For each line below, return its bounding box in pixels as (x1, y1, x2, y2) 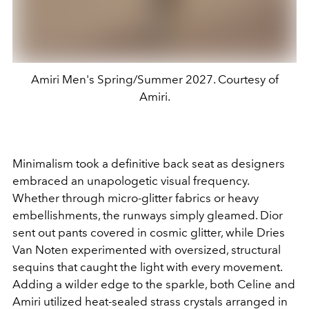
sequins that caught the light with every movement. (12, 260, 282, 275)
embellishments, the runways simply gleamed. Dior (12, 208, 283, 223)
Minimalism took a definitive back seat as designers (12, 157, 285, 171)
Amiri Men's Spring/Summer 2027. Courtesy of (30, 72, 279, 87)
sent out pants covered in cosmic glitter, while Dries (12, 226, 285, 240)
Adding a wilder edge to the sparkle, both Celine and (12, 277, 295, 292)
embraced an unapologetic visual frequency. (12, 174, 249, 188)
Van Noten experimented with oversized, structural (12, 243, 281, 257)
